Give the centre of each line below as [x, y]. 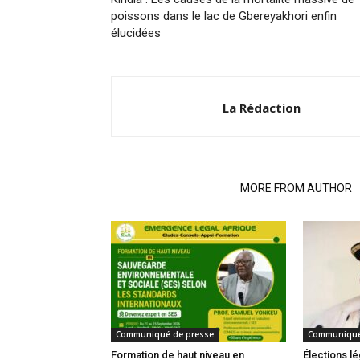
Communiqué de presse [165, 334]
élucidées [136, 33]
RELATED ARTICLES [171, 188]
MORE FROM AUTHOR [296, 188]
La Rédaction [262, 108]
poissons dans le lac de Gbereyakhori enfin [224, 16]
